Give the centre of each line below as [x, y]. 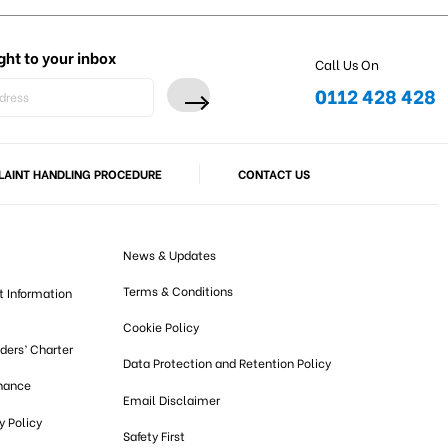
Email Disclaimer [171, 399]
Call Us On [346, 63]
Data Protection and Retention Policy [227, 363]
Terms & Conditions [178, 291]
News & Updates [169, 255]
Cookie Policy [161, 327]
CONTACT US [273, 173]
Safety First [154, 435]
